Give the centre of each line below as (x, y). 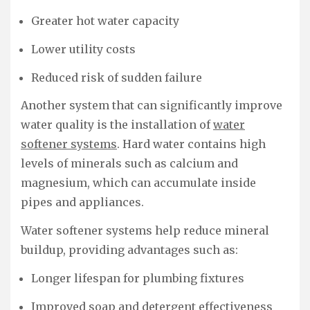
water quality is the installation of (117, 125)
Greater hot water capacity (105, 21)
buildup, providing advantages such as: (129, 250)
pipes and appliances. (82, 202)
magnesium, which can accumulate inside (138, 183)
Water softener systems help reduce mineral (145, 231)
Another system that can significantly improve (152, 106)
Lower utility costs (83, 49)
